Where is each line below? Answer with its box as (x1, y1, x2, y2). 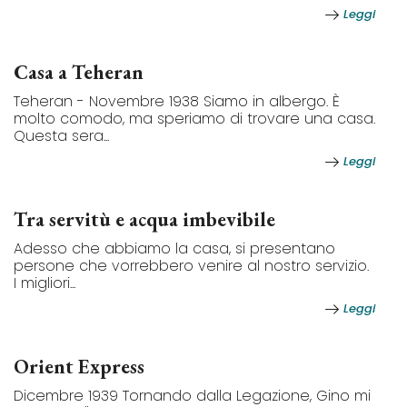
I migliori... (14, 273, 75, 294)
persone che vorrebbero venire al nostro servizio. (14, 255, 369, 277)
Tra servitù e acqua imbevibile (14, 206, 275, 233)
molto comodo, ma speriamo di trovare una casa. (14, 108, 375, 130)
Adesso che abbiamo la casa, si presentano (14, 238, 335, 260)
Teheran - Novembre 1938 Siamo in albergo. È (14, 91, 340, 113)
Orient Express (14, 353, 144, 381)
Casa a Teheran (14, 59, 144, 86)
